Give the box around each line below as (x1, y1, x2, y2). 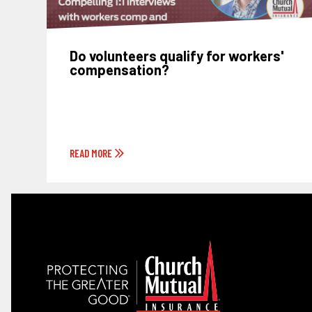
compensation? (70, 61, 170, 79)
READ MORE (70, 146, 113, 159)
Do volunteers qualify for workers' (70, 47, 284, 65)
